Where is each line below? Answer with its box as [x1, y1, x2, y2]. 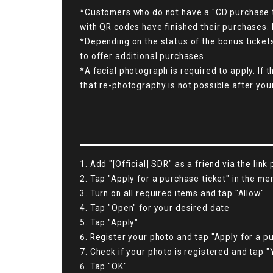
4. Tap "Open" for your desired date [80, 202, 230, 213]
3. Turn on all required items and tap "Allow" [80, 188, 264, 198]
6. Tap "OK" [80, 261, 127, 271]
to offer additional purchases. [80, 51, 207, 61]
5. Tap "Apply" [80, 217, 139, 227]
